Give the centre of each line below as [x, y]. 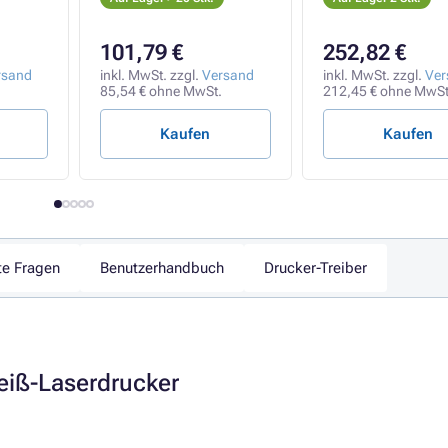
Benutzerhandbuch [162, 268]
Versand [228, 75]
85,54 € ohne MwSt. [161, 91]
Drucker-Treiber [315, 268]
